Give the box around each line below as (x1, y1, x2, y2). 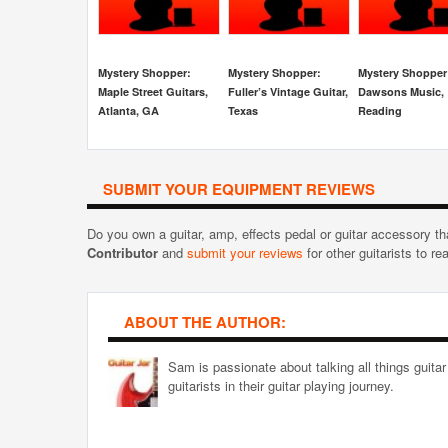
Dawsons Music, (358, 84, 444, 99)
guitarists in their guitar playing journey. (168, 376, 394, 395)
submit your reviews (187, 243, 303, 262)
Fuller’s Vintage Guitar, (228, 84, 348, 99)
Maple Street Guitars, (98, 84, 208, 99)
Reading (358, 103, 402, 118)
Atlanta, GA (98, 103, 159, 118)
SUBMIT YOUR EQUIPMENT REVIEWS (103, 178, 375, 200)
